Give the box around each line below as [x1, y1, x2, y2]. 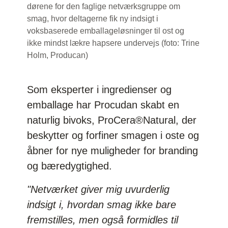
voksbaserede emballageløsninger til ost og [27, 26, 185, 35]
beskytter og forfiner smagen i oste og [27, 129, 199, 141]
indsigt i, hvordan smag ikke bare [27, 198, 177, 210]
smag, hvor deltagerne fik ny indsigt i [27, 14, 159, 23]
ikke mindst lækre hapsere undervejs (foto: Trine [27, 38, 200, 47]
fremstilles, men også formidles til [27, 214, 179, 225]
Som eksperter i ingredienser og [27, 83, 172, 95]
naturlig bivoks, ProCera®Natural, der [27, 114, 197, 126]
